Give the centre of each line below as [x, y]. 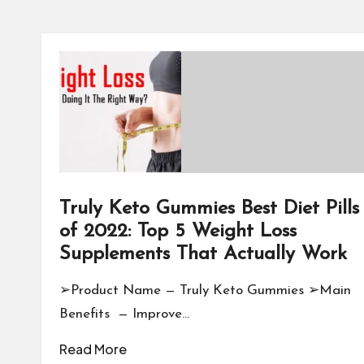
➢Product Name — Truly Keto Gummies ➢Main [205, 290]
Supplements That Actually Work [203, 254]
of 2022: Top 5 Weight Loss [178, 232]
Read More [93, 349]
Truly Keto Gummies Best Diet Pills [209, 209]
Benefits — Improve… [124, 314]
